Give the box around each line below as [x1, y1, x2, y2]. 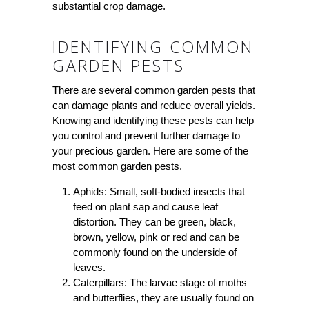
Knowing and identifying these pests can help [52, 114, 254, 127]
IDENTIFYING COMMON [52, 35, 254, 58]
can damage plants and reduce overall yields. [52, 99, 255, 112]
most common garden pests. [52, 160, 182, 172]
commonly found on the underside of [72, 246, 237, 259]
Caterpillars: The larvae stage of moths [72, 277, 247, 289]
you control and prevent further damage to [52, 130, 240, 142]
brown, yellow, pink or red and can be [72, 231, 239, 243]
